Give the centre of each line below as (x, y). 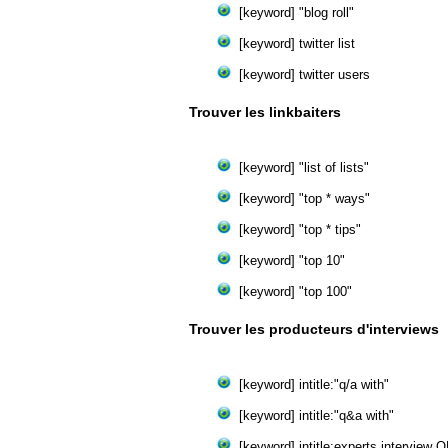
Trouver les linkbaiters (265, 112)
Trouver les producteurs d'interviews (314, 329)
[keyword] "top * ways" (304, 198)
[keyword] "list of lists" (304, 167)
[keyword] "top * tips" (300, 229)
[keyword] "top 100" (295, 291)
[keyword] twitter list (297, 43)
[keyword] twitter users (304, 74)
